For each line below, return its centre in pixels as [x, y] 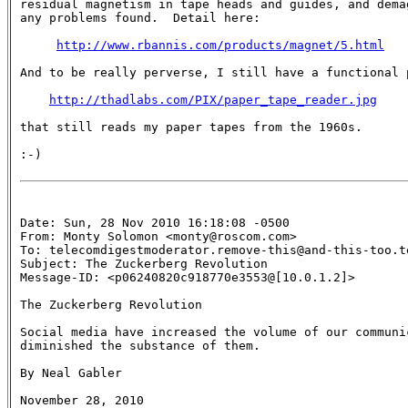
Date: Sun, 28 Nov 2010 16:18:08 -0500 [155, 222]
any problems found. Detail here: [140, 17]
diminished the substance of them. [140, 345]
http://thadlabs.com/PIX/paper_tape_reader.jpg [213, 99]
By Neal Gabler [71, 372]
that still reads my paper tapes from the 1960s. [191, 127]
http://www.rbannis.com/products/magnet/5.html [220, 45]
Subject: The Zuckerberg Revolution [148, 263]
